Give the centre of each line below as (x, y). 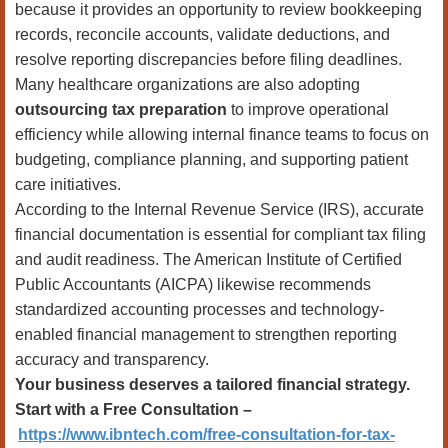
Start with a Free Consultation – (133, 409)
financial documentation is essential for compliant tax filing (220, 234)
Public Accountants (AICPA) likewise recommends (193, 284)
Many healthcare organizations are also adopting (187, 84)
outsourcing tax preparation (121, 109)
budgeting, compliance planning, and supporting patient (211, 159)
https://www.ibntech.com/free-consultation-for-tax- (206, 434)
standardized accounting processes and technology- (199, 309)
